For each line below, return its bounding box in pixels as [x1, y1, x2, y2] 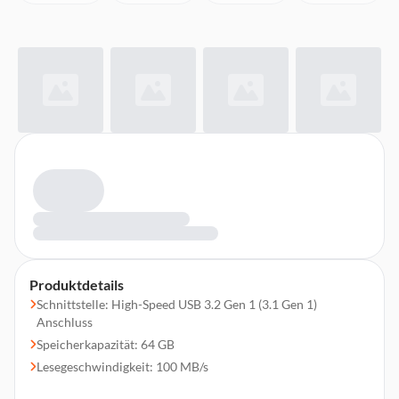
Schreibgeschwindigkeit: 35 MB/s [37, 381, 219, 396]
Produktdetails [29, 276, 124, 293]
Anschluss [37, 314, 93, 330]
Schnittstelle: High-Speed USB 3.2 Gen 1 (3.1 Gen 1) [37, 297, 317, 312]
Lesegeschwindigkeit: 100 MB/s [37, 359, 208, 374]
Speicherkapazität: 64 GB [37, 337, 175, 352]
